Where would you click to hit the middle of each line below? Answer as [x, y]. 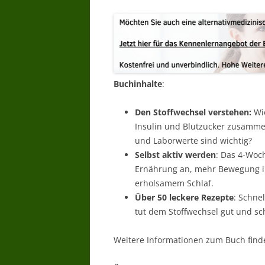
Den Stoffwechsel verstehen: [193, 112]
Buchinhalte [138, 84]
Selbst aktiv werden [175, 155]
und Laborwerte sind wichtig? [193, 140]
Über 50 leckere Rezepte [184, 197]
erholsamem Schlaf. [174, 183]
